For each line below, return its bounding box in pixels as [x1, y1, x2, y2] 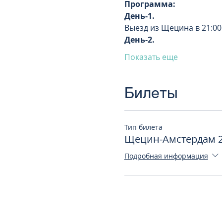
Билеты [124, 84, 178, 102]
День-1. [124, 10, 157, 21]
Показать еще [124, 52, 178, 62]
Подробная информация [124, 151, 208, 161]
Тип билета [124, 122, 163, 132]
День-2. [124, 34, 157, 45]
